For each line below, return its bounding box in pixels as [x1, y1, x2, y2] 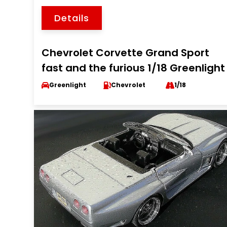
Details [54, 12, 90, 24]
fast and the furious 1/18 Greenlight [42, 61, 225, 75]
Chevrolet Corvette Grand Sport [42, 46, 210, 60]
